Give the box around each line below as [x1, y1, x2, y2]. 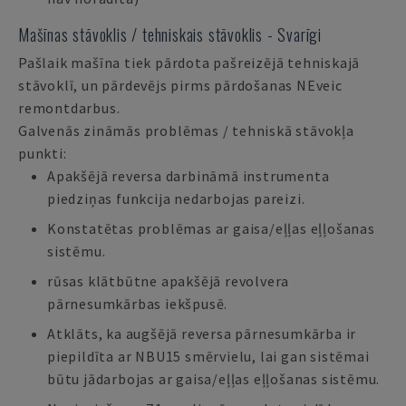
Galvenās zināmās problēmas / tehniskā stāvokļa [18, 121, 354, 140]
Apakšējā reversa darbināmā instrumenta [47, 167, 330, 185]
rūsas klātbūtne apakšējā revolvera [47, 272, 290, 290]
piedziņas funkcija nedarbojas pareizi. [47, 189, 305, 208]
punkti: [18, 144, 67, 162]
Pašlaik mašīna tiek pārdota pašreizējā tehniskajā [18, 53, 361, 72]
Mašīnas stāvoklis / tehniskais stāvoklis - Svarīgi [18, 23, 322, 46]
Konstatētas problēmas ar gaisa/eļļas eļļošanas [47, 219, 375, 237]
